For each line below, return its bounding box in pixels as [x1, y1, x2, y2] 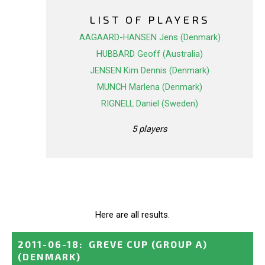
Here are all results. [95, 209, 170, 220]
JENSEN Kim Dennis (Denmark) [90, 65, 209, 76]
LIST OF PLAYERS [89, 12, 210, 27]
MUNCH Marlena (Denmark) [97, 82, 202, 93]
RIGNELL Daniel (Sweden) [101, 98, 198, 109]
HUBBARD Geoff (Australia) [96, 49, 203, 60]
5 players [132, 123, 167, 134]
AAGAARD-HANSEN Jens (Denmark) [79, 32, 221, 43]
